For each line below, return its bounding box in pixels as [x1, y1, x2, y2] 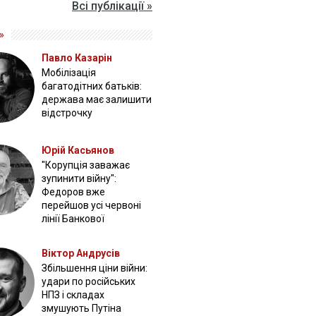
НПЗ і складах [42, 289, 105, 301]
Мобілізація [42, 67, 97, 79]
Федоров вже [42, 186, 106, 198]
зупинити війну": [42, 173, 117, 185]
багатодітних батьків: [42, 80, 142, 92]
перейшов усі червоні [42, 200, 142, 212]
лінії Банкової [42, 213, 105, 225]
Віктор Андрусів [42, 248, 121, 260]
